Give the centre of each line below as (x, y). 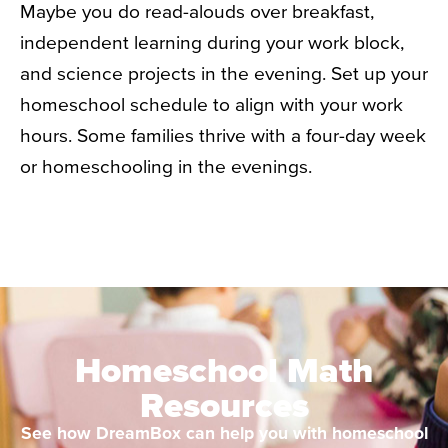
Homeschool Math (224, 369)
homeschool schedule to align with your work (211, 104)
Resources (224, 404)
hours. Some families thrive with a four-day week (223, 135)
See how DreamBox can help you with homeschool (224, 432)
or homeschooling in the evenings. (166, 166)
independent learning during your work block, (212, 42)
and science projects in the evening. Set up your (224, 73)
